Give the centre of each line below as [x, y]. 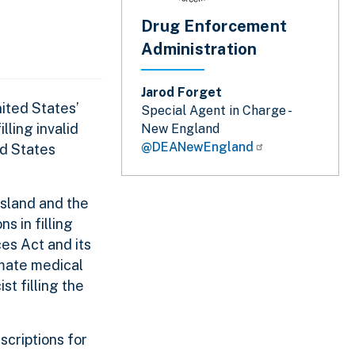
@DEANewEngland [197, 147]
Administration [199, 50]
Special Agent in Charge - [216, 111]
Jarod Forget [181, 93]
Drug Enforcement [214, 27]
